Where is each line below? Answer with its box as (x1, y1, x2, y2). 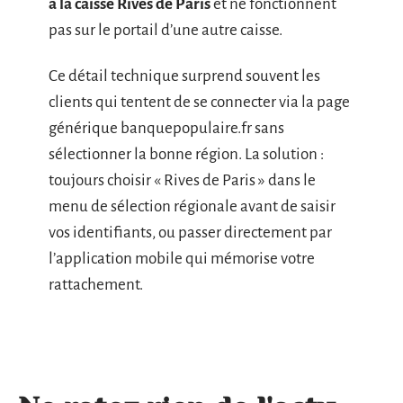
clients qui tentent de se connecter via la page (49, 94, 350, 112)
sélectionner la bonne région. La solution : (49, 146, 324, 164)
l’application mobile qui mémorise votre (49, 250, 315, 268)
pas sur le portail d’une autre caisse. (49, 21, 282, 39)
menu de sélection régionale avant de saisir (49, 198, 336, 216)
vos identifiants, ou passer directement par (49, 224, 332, 242)
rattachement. (49, 276, 143, 294)
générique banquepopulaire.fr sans (49, 120, 284, 138)
